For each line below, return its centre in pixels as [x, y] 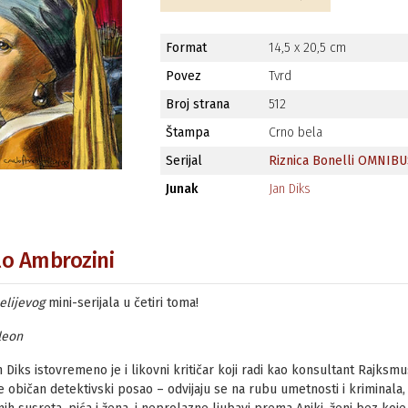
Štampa [188, 132]
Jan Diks [290, 189]
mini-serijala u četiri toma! [121, 302]
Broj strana [198, 104]
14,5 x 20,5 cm [307, 47]
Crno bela [296, 132]
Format [186, 47]
